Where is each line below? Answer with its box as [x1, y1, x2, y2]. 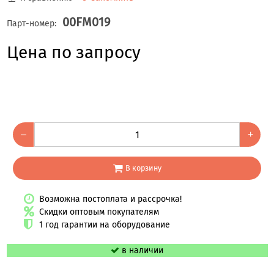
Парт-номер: [6, 18, 56, 29]
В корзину [125, 163, 161, 173]
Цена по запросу [6, 42, 141, 63]
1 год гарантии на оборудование [39, 219, 170, 230]
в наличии [122, 245, 163, 256]
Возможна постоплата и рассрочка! [39, 193, 182, 204]
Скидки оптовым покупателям [39, 206, 159, 217]
